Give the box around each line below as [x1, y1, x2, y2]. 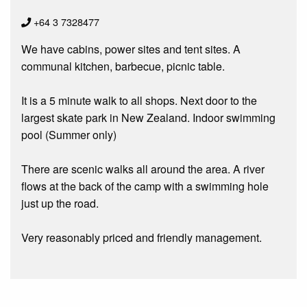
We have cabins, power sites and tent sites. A [21, 40, 241, 57]
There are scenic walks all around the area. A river [21, 160, 265, 177]
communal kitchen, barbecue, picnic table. [21, 58, 225, 74]
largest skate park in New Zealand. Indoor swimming [21, 109, 275, 125]
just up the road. [21, 195, 99, 211]
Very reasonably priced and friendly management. [21, 229, 262, 245]
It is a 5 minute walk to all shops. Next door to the [21, 92, 257, 108]
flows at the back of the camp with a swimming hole [21, 177, 269, 194]
